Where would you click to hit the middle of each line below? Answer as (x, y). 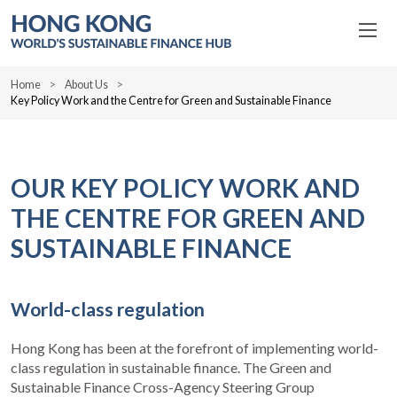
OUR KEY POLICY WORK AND (185, 188)
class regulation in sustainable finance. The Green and (171, 367)
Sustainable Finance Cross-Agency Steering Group (163, 387)
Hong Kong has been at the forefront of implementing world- (195, 348)
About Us (87, 85)
